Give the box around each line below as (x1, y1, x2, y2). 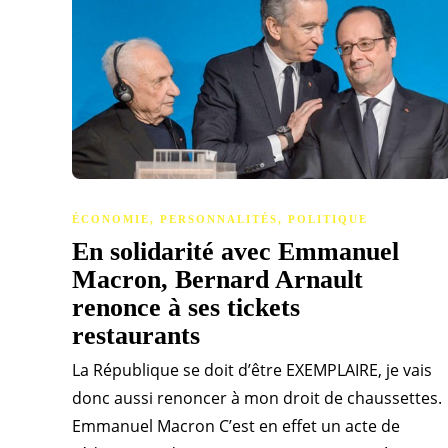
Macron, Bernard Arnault (72, 265, 363, 295)
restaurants (72, 321, 207, 351)
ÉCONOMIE (72, 213, 150, 226)
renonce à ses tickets (72, 293, 300, 323)
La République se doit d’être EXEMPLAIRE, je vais (72, 359, 432, 382)
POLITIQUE (288, 213, 368, 226)
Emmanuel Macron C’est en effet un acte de (72, 415, 400, 438)
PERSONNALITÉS (160, 213, 278, 226)
